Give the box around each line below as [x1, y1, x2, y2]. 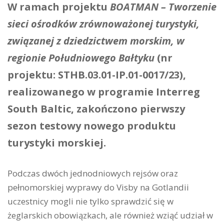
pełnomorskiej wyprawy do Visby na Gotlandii [7, 181, 189, 193]
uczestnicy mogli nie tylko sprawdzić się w [7, 195, 173, 207]
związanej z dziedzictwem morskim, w [7, 34, 184, 47]
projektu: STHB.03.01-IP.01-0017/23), [7, 68, 186, 81]
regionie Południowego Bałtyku [7, 51, 154, 64]
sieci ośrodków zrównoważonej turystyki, [7, 17, 199, 30]
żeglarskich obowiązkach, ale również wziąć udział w [7, 209, 213, 221]
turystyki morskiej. [7, 136, 106, 149]
